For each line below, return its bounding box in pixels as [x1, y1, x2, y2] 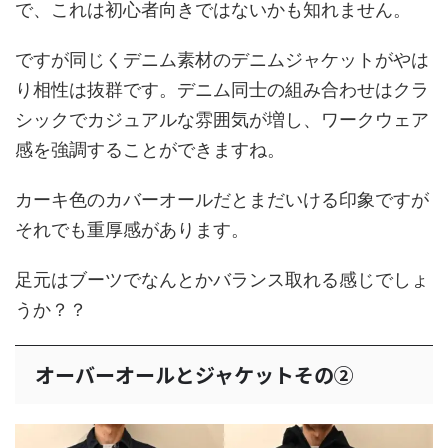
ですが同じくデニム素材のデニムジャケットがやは [15, 48, 429, 70]
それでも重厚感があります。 [15, 218, 249, 240]
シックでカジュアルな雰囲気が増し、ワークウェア [15, 108, 429, 130]
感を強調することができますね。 [15, 138, 285, 160]
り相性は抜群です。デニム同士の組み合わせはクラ [15, 78, 429, 100]
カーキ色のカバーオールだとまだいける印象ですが [15, 188, 429, 210]
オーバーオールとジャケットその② [35, 359, 354, 389]
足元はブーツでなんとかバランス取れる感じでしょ [15, 268, 429, 290]
